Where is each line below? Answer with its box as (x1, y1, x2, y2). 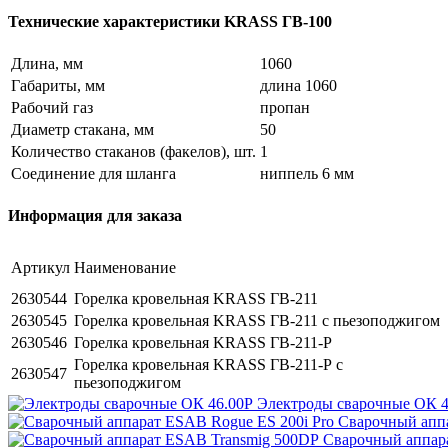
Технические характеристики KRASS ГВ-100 (8, 12, 332, 30)
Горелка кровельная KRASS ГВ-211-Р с (74, 355, 343, 373)
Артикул (11, 258, 70, 276)
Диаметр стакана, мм (11, 121, 154, 139)
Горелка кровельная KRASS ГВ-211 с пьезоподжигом (74, 311, 440, 329)
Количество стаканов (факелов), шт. (11, 143, 256, 161)
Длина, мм (11, 55, 83, 73)
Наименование (74, 258, 176, 276)
